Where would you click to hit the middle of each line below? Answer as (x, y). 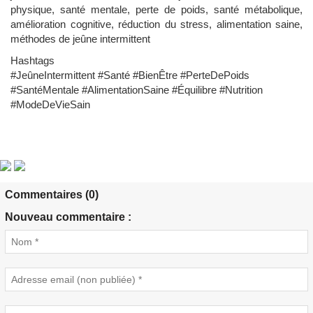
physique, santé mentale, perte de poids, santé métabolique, (156, 10)
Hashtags (32, 61)
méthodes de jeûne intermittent (80, 39)
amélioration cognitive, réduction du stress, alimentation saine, (156, 24)
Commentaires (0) (52, 195)
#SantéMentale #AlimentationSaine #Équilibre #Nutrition (137, 90)
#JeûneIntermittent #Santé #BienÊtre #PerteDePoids (130, 75)
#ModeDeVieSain (50, 105)
